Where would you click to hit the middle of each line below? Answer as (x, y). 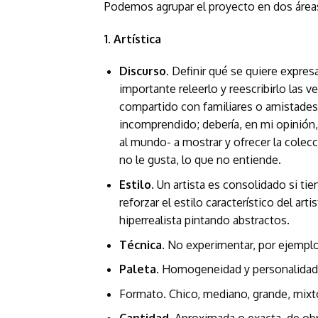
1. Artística (133, 39)
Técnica (140, 245)
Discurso (142, 71)
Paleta (137, 269)
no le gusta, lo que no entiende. (200, 160)
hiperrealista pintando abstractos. (204, 220)
